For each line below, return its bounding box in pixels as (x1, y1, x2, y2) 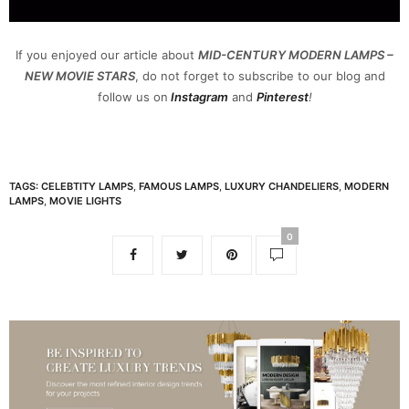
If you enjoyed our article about (16, 47, 198, 62)
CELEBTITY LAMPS (41, 179, 133, 193)
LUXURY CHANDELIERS (225, 179, 339, 193)
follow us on (97, 89, 168, 104)
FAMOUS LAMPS (139, 179, 219, 193)
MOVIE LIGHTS (49, 194, 121, 207)
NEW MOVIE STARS (24, 68, 135, 83)
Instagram (170, 89, 228, 104)
